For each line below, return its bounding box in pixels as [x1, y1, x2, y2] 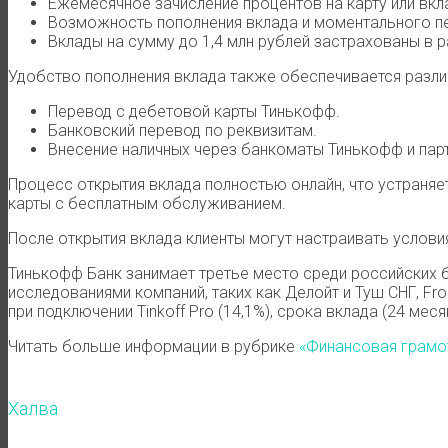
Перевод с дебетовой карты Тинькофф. [48, 101, 340, 121]
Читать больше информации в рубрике [8, 336, 299, 356]
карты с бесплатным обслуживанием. [8, 193, 286, 213]
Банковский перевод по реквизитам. [48, 120, 317, 140]
